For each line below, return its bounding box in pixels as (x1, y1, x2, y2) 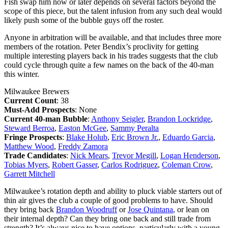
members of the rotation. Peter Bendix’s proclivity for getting (4, 42, 198, 51)
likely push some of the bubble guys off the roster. (4, 15, 164, 24)
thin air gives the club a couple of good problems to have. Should (4, 195, 213, 205)
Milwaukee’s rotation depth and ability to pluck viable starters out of (4, 186, 222, 195)
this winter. (4, 69, 39, 78)
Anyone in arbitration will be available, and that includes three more (4, 33, 221, 42)
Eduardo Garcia (162, 132, 213, 141)
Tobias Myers (4, 160, 48, 169)
